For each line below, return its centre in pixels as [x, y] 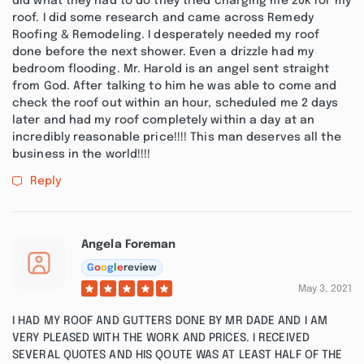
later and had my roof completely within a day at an [164, 120]
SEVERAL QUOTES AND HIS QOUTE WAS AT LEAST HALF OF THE [178, 355]
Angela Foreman [129, 245]
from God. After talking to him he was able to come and [175, 86]
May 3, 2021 [325, 289]
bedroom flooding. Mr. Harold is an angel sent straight [171, 69]
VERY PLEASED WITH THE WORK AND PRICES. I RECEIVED [161, 338]
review [140, 268]
